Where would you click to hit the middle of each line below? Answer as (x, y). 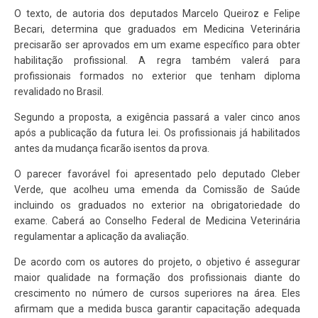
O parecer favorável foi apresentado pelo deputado (143, 174)
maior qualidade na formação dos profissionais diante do (157, 278)
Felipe (287, 14)
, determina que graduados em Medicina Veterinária (171, 29)
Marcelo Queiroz (221, 14)
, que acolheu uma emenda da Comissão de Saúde (171, 190)
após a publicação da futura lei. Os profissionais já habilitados (157, 133)
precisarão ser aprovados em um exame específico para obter (157, 45)
